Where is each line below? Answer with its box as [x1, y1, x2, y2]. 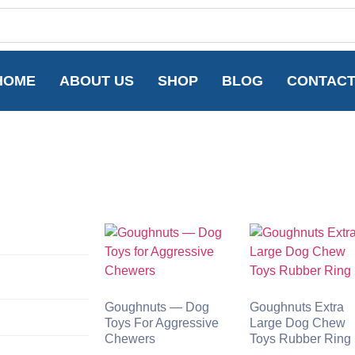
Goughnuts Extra [250, 300, 345, 314]
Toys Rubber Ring [250, 332, 352, 345]
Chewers [105, 332, 155, 345]
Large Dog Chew [250, 316, 346, 330]
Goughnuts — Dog [105, 300, 209, 314]
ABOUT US [59, 72, 134, 89]
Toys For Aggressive [105, 316, 219, 330]
